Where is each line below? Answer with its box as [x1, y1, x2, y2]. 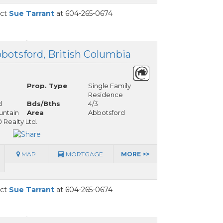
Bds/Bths [26, 100, 60, 108]
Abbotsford [88, 109, 125, 117]
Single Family [88, 82, 131, 90]
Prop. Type [26, 82, 67, 90]
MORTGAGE [64, 150, 103, 158]
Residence [88, 91, 123, 99]
